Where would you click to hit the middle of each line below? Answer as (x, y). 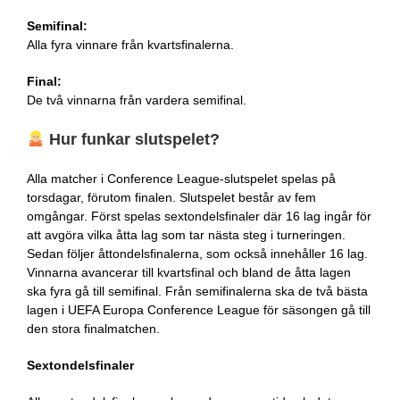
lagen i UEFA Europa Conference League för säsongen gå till (198, 309)
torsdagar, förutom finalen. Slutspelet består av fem (171, 197)
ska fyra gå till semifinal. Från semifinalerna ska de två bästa (197, 291)
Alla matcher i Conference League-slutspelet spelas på (181, 178)
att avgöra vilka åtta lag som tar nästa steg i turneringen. (186, 234)
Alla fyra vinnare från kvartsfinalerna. (130, 45)
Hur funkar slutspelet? (133, 140)
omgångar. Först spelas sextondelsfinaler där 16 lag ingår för (199, 216)
